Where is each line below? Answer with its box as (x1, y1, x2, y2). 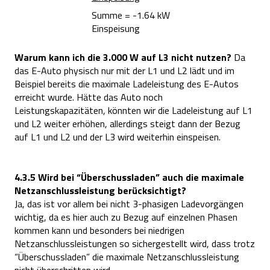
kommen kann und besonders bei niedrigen (14, 222, 184, 237)
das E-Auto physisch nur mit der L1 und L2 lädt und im (14, 63, 234, 78)
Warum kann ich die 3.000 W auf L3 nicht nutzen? (14, 50, 234, 65)
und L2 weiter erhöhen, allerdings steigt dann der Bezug (14, 116, 240, 131)
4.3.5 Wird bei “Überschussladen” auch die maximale (14, 169, 244, 184)
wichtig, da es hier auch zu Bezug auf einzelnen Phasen (14, 209, 237, 224)
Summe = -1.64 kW (92, 8, 170, 23)
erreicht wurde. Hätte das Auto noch (14, 90, 163, 105)
